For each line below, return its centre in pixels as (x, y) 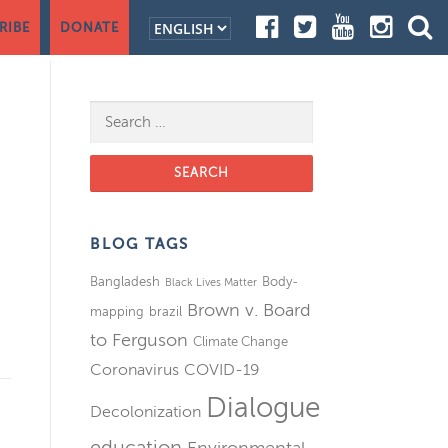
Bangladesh (125, 281)
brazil (165, 311)
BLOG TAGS (139, 244)
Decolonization (145, 412)
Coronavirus (134, 370)
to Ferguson (139, 340)
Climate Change (240, 341)
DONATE (89, 27)
